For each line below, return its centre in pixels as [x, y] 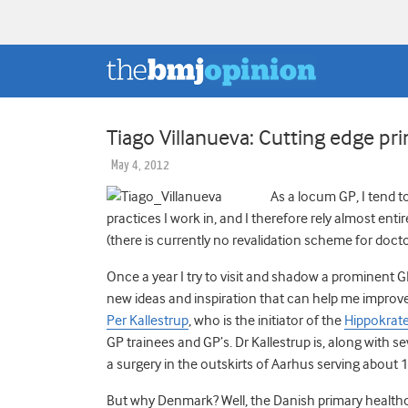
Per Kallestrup [148, 320]
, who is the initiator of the [266, 320]
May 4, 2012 [140, 165]
